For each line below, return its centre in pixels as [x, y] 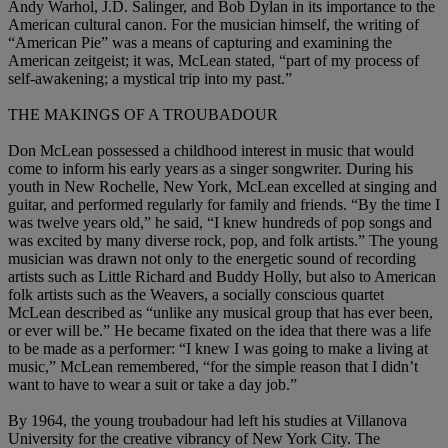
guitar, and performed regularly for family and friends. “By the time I [224, 205]
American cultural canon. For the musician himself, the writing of [213, 25]
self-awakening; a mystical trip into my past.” [150, 79]
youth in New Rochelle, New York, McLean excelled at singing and [222, 187]
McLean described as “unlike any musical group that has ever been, [220, 313]
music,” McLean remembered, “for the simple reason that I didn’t [213, 367]
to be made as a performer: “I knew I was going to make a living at [218, 349]
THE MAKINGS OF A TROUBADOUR [143, 115]
